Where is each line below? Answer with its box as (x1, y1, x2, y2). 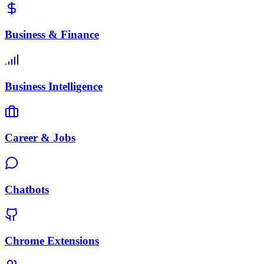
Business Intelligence (5, 80, 103, 93)
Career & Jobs (5, 131, 75, 144)
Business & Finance (5, 28, 99, 41)
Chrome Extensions (5, 235, 99, 247)
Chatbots (5, 183, 49, 196)
